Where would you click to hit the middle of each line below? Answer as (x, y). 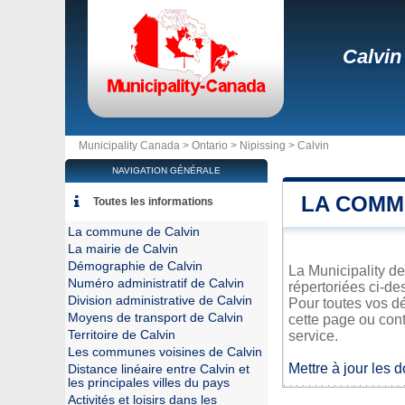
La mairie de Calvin (123, 249)
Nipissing (263, 146)
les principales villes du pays (149, 383)
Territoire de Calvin (122, 335)
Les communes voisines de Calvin (165, 352)
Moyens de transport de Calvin (155, 318)
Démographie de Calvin (135, 266)
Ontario (210, 146)
